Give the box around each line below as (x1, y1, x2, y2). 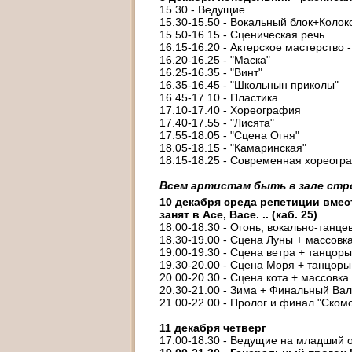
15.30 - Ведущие (159, 3, 245, 16)
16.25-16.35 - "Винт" (159, 66, 262, 79)
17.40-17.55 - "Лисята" (159, 116, 274, 129)
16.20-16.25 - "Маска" (159, 53, 270, 66)
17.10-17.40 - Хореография (159, 104, 301, 116)
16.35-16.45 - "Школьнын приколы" (159, 79, 339, 91)
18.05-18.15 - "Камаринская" (159, 141, 306, 154)
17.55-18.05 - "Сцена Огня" (159, 129, 299, 141)
